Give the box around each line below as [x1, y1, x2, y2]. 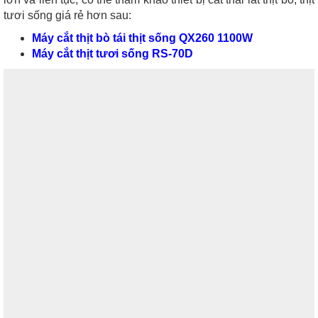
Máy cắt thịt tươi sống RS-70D [32, 48, 193, 60]
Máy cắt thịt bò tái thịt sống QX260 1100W [32, 32, 253, 45]
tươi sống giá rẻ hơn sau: [4, 9, 131, 22]
